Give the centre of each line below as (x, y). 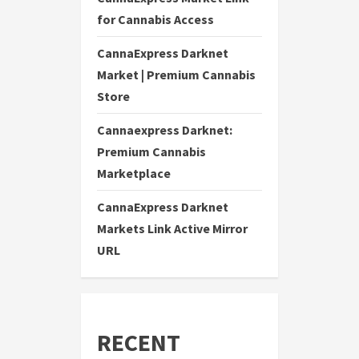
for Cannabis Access (155, 20)
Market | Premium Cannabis (176, 75)
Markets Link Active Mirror (172, 229)
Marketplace (134, 173)
